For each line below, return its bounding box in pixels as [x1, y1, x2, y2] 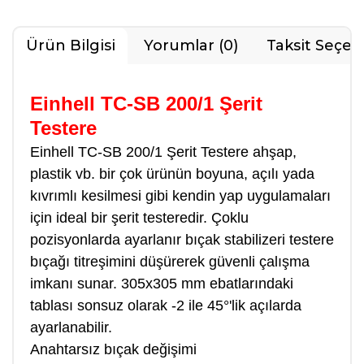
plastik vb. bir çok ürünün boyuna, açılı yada [30, 166, 314, 182]
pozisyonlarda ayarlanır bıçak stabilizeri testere [30, 232, 334, 248]
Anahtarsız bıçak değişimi [30, 341, 197, 357]
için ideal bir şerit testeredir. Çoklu [30, 210, 249, 226]
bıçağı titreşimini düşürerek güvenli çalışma [30, 253, 310, 270]
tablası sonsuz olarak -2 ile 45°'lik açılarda [30, 297, 301, 314]
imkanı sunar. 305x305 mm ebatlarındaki [30, 275, 293, 292]
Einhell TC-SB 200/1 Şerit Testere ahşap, [30, 144, 297, 160]
